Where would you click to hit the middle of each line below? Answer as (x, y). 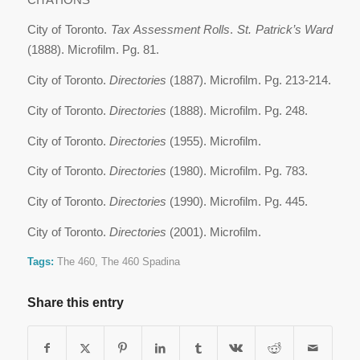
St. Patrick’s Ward (285, 30)
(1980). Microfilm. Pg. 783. (237, 171)
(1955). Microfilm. (213, 141)
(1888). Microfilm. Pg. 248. (237, 110)
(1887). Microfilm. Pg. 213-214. (248, 80)
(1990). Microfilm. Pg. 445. (237, 201)
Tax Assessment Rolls (170, 30)
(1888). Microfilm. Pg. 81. (93, 50)
